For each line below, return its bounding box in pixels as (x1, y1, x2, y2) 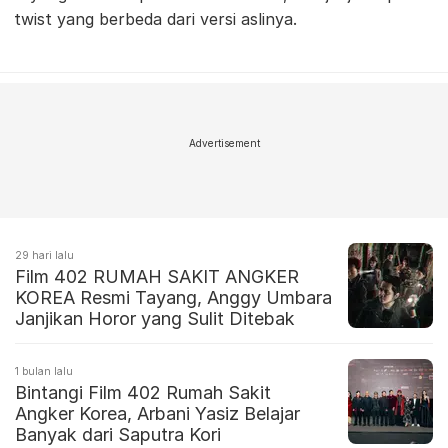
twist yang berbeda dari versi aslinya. (14, 9, 297, 30)
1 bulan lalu (15, 365, 73, 378)
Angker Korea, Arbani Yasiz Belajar (15, 403, 300, 425)
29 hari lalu (15, 249, 74, 262)
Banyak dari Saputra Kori (15, 424, 221, 446)
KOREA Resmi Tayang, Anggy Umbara (15, 287, 332, 309)
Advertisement (188, 137, 260, 150)
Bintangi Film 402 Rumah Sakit (15, 382, 271, 404)
